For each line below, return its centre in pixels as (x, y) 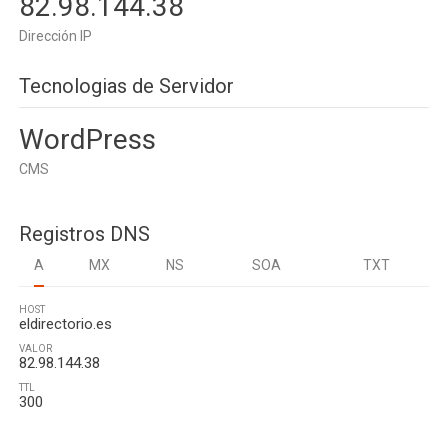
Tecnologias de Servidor (126, 86)
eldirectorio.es (65, 324)
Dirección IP (55, 36)
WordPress (87, 139)
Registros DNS (84, 234)
